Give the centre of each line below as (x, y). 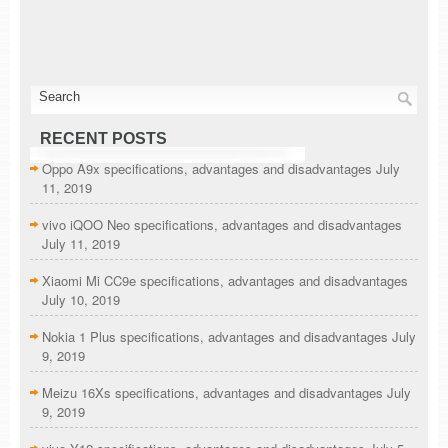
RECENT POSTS (103, 138)
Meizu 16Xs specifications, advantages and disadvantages (212, 392)
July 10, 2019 (81, 299)
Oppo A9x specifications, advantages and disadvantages (209, 168)
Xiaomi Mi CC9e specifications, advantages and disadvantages (225, 280)
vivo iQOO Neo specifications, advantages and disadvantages (222, 224)
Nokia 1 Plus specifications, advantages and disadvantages (217, 336)
